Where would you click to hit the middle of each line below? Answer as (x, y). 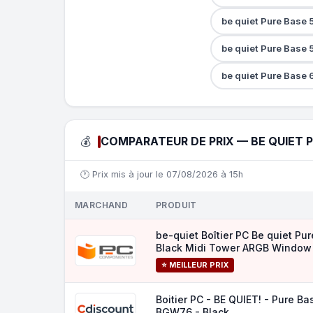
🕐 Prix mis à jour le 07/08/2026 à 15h (162, 174)
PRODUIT (176, 205)
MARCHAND (102, 205)
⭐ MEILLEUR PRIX (195, 265)
